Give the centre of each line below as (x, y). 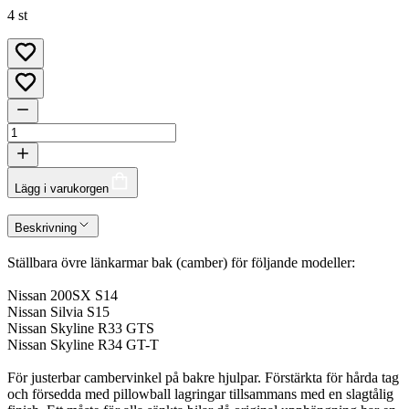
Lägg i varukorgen (62, 188)
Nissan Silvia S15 (58, 312)
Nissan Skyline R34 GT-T (83, 345)
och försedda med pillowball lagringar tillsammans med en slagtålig (200, 394)
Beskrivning (46, 228)
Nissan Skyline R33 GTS (81, 328)
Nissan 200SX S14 (63, 295)
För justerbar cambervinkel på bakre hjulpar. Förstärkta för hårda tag (203, 378)
